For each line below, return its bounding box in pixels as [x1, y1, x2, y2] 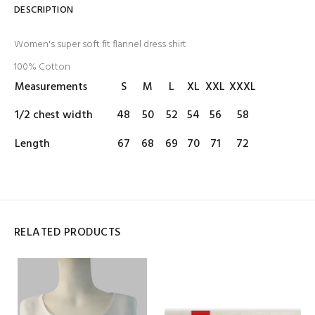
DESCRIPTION [14, 2, 74, 18]
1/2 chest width [15, 106, 93, 124]
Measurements [15, 78, 90, 96]
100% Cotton [14, 59, 70, 75]
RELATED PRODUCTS [14, 224, 121, 242]
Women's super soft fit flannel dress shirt [14, 37, 186, 53]
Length [15, 135, 53, 153]
